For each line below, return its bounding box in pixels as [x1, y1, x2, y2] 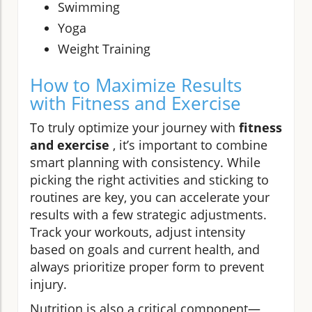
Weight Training [58, 40, 150, 57]
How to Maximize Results [30, 72, 242, 97]
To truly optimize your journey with [30, 118, 239, 136]
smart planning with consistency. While [30, 153, 260, 171]
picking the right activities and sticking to [30, 171, 269, 188]
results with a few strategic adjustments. [30, 205, 267, 223]
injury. [30, 275, 67, 292]
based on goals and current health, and [30, 240, 260, 258]
